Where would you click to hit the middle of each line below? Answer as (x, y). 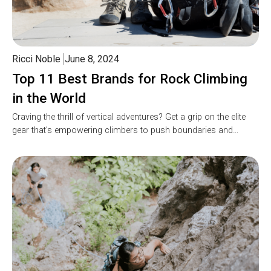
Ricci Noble (36, 59)
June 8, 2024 (92, 59)
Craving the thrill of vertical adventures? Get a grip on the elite (129, 117)
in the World (49, 98)
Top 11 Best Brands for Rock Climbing (130, 79)
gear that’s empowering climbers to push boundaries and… (125, 131)
